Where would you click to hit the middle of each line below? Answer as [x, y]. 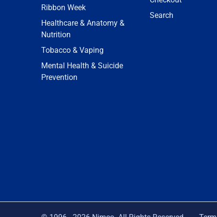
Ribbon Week [63, 8]
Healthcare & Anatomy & [83, 23]
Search [162, 15]
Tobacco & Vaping [72, 50]
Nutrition [56, 35]
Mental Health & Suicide [82, 66]
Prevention [59, 77]
